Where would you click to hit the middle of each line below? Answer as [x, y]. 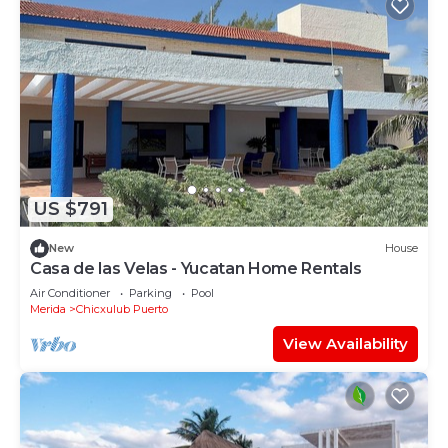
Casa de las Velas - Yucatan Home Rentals [196, 268]
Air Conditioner [70, 292]
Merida [48, 308]
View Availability [345, 343]
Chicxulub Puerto [122, 308]
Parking [150, 292]
